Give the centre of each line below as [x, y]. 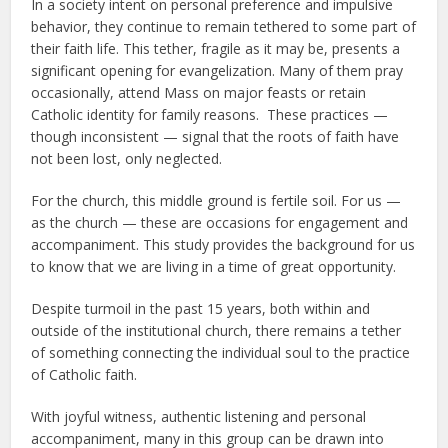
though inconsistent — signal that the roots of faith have [215, 136]
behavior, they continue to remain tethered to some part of [224, 26]
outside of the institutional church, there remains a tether [216, 330]
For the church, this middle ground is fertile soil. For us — [216, 200]
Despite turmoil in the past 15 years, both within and [201, 308]
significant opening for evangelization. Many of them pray [217, 70]
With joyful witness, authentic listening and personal [199, 416]
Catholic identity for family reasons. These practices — [210, 114]
